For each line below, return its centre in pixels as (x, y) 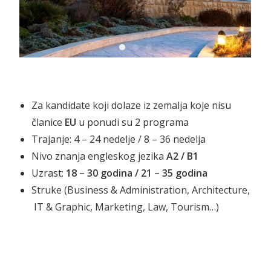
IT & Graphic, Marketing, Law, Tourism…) (126, 207)
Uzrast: (49, 173)
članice (48, 122)
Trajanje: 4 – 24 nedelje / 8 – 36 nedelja (119, 139)
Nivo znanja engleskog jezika (99, 156)
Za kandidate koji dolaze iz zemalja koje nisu (132, 106)
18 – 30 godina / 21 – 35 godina (137, 173)
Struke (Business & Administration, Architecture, (141, 190)
